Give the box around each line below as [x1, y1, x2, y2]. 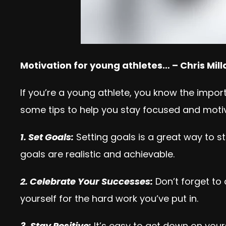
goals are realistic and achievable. [20, 148, 175, 160]
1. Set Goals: [20, 131, 74, 143]
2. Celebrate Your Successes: [20, 175, 153, 188]
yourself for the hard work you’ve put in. [20, 192, 198, 205]
